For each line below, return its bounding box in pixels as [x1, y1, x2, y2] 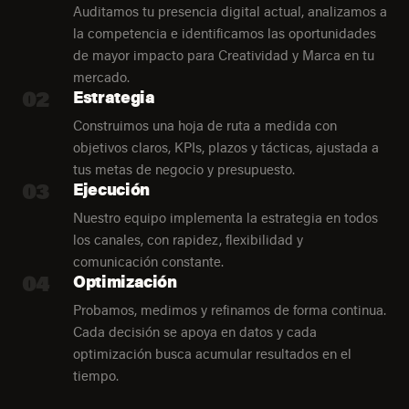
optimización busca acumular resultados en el [73, 343, 351, 362]
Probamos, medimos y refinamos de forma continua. [73, 299, 386, 319]
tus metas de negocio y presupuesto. [73, 159, 295, 178]
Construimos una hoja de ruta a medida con [73, 115, 337, 134]
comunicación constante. [73, 251, 224, 270]
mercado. [73, 67, 130, 86]
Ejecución [73, 177, 150, 200]
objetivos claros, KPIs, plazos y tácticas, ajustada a [73, 137, 379, 156]
